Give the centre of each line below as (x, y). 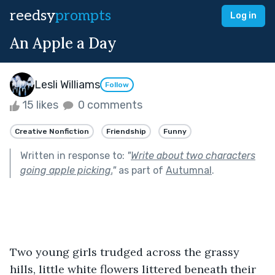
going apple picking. (66, 170)
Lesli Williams (67, 84)
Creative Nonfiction (52, 131)
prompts (83, 16)
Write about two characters (193, 155)
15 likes (40, 105)
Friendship (126, 131)
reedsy (33, 16)
